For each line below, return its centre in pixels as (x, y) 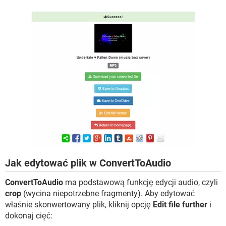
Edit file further (180, 204)
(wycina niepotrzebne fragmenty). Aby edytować (108, 193)
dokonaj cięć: (29, 215)
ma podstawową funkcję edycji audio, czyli (140, 182)
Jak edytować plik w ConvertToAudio (88, 163)
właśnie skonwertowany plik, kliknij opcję (79, 204)
